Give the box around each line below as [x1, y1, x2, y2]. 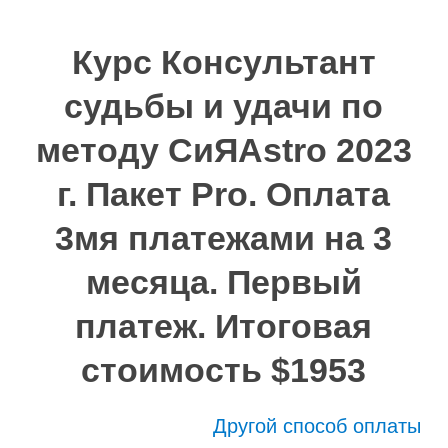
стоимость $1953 [81, 351, 367, 389]
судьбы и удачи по [64, 87, 384, 125]
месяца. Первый [85, 263, 362, 301]
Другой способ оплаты [213, 415, 422, 437]
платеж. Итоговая [75, 307, 373, 345]
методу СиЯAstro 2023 [35, 131, 412, 169]
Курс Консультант [71, 43, 376, 81]
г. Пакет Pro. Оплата [57, 175, 391, 213]
